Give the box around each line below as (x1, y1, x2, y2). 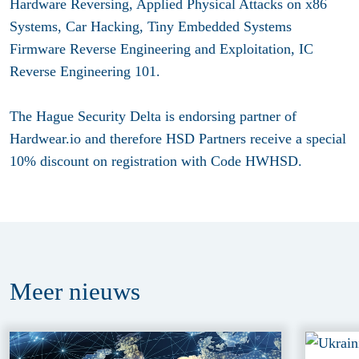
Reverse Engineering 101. (10, 63, 164, 79)
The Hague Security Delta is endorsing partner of (10, 107, 296, 124)
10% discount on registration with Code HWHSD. (10, 152, 302, 169)
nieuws (69, 277, 140, 306)
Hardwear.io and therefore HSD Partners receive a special (10, 130, 346, 147)
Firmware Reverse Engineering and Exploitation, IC (10, 40, 313, 57)
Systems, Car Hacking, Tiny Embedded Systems (10, 18, 292, 34)
